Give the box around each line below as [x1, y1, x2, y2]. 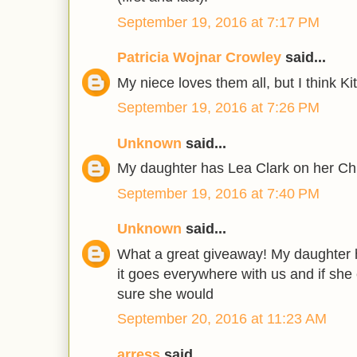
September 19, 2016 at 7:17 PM [117, 14, 320, 30]
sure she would [117, 285, 214, 302]
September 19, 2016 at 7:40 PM [117, 185, 320, 202]
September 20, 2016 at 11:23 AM [117, 311, 327, 328]
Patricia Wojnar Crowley [117, 49, 281, 66]
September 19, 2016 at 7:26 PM [117, 100, 320, 116]
